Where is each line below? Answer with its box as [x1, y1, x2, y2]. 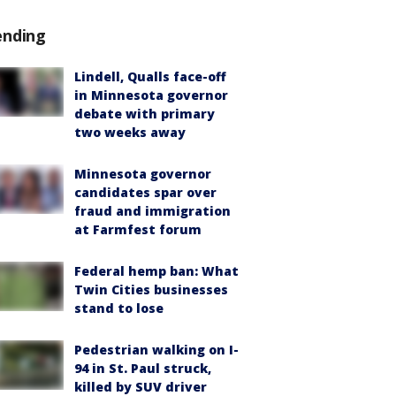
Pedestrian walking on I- [74, 341, 239, 358]
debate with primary [74, 105, 215, 122]
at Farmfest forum [74, 221, 202, 238]
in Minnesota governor [74, 87, 228, 103]
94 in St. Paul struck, [74, 360, 211, 377]
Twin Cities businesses [74, 281, 228, 298]
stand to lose [74, 300, 164, 316]
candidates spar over [74, 184, 217, 201]
